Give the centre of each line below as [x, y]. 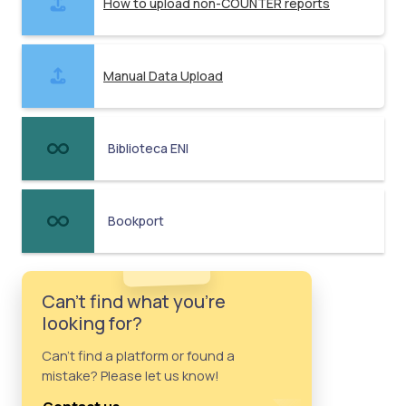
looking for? [92, 323]
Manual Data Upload [163, 75]
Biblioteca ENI [148, 148]
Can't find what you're [134, 301]
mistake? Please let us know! [130, 375]
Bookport [136, 220]
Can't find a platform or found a [138, 355]
